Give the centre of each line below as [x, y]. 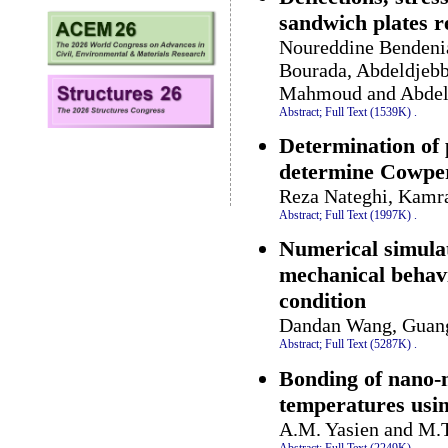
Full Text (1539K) [368, 111]
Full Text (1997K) [368, 214]
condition [322, 301]
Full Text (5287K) [368, 344]
